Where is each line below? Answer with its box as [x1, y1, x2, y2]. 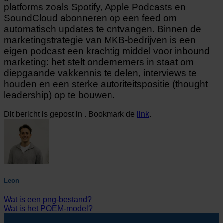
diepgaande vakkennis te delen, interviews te [4, 67, 197, 78]
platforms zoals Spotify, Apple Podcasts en [4, 1, 186, 12]
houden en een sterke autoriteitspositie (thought [4, 78, 208, 89]
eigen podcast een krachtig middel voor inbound [4, 45, 210, 56]
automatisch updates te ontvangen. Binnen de [4, 23, 201, 34]
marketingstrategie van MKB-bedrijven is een [4, 34, 196, 45]
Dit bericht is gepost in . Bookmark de [4, 110, 137, 118]
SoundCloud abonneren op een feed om [4, 12, 177, 23]
